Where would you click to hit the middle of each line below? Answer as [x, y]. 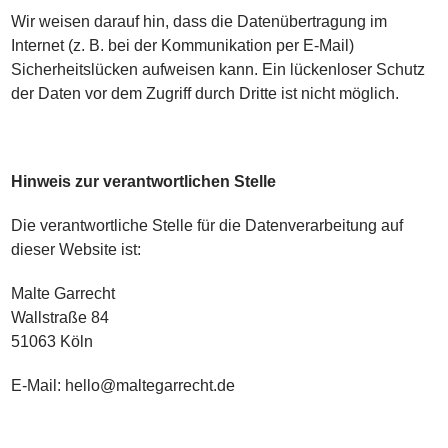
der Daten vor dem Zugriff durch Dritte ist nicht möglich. [205, 93]
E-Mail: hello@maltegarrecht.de [123, 385]
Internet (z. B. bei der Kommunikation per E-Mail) [183, 45]
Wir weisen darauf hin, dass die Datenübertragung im [199, 21]
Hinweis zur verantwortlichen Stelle [144, 181]
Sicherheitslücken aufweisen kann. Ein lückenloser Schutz [218, 69]
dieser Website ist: [76, 249]
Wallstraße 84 [60, 317]
